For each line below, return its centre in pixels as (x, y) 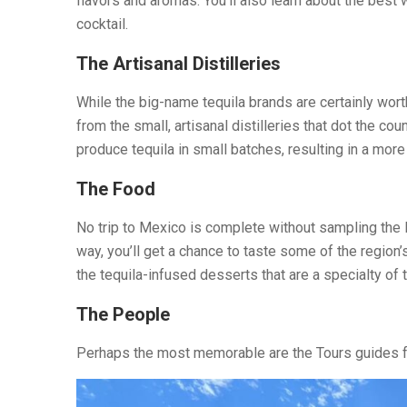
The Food (116, 189)
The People (123, 314)
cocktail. (102, 24)
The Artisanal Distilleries (179, 63)
